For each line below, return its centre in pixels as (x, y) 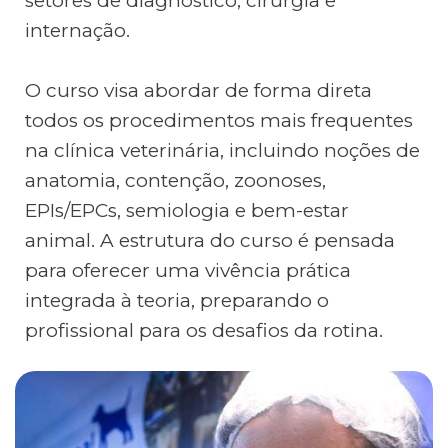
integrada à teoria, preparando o (177, 300)
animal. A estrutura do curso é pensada (210, 240)
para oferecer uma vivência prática (188, 270)
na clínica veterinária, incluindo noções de (222, 150)
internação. (77, 30)
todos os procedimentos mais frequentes (219, 120)
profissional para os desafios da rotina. (204, 330)
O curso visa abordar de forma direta (198, 90)
